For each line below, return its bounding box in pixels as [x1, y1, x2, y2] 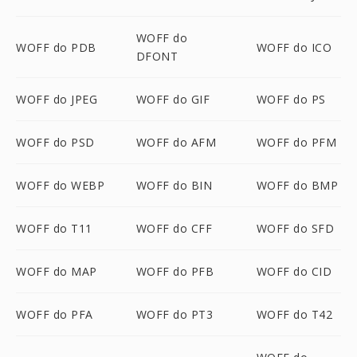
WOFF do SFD [256, 221, 335, 236]
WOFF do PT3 [135, 307, 214, 322]
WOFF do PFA [16, 307, 93, 322]
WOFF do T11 [16, 221, 92, 236]
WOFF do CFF [135, 221, 213, 236]
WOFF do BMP [256, 178, 339, 193]
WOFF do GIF [135, 92, 210, 107]
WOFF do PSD [16, 135, 95, 150]
